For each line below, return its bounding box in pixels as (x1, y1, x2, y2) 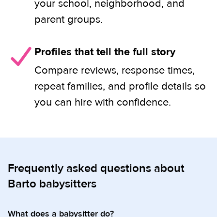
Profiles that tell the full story (34, 45, 175, 59)
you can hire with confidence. (34, 95, 171, 109)
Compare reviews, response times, (34, 63, 195, 77)
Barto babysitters (8, 176, 96, 192)
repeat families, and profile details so (34, 79, 206, 93)
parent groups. (34, 13, 103, 27)
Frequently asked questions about (8, 161, 185, 176)
